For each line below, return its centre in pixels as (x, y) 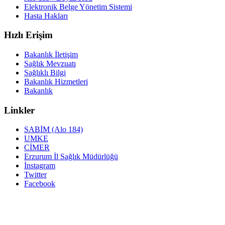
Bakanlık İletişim (51, 54)
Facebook (40, 184)
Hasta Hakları (46, 16)
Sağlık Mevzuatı (50, 64)
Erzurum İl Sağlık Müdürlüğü (71, 157)
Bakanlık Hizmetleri (56, 82)
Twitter (35, 175)
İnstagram (40, 166)
